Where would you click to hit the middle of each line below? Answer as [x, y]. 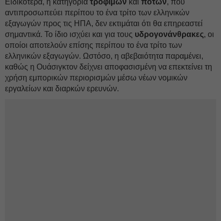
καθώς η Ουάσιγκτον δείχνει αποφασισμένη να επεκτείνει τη [109, 67]
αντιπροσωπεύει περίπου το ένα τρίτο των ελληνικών [97, 13]
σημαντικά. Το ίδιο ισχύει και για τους [70, 34]
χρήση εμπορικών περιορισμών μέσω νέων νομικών [96, 78]
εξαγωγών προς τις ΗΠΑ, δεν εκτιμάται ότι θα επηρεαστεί [104, 23]
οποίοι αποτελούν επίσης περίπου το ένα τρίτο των [93, 45]
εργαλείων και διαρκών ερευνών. [62, 89]
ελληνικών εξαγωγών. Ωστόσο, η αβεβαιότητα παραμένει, [104, 56]
